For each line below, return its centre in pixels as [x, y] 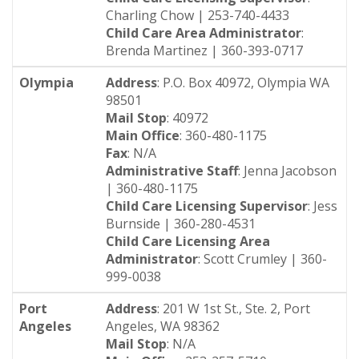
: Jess [323, 206]
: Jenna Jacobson [287, 171]
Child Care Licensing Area [188, 241]
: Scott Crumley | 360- [262, 259]
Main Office [143, 135]
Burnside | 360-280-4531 [181, 224]
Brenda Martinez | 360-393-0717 [206, 50]
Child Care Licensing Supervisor [207, 206]
